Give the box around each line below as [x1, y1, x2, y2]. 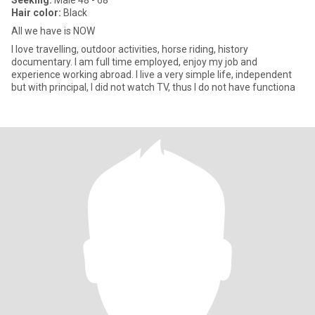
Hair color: [11, 7, 61, 18]
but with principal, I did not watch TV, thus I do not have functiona [11, 82, 295, 93]
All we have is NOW [11, 25, 95, 37]
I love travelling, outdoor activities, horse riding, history [11, 44, 248, 55]
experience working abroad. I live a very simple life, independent [11, 69, 292, 80]
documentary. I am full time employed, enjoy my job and [11, 56, 257, 67]
